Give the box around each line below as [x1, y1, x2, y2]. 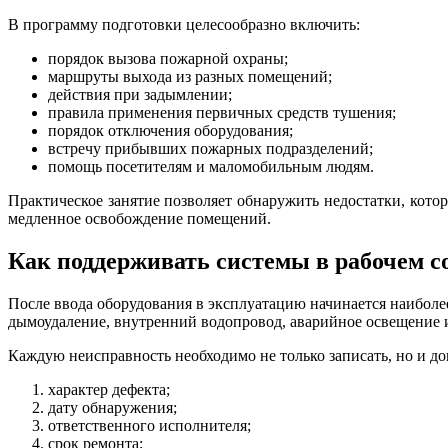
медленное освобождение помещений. [8, 209, 271, 227]
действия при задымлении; [48, 85, 232, 103]
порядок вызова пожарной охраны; [48, 49, 288, 67]
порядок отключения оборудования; [48, 121, 293, 139]
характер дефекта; [48, 380, 170, 398]
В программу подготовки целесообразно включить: [8, 15, 360, 33]
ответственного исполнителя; [48, 416, 251, 434]
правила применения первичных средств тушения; [48, 103, 396, 121]
